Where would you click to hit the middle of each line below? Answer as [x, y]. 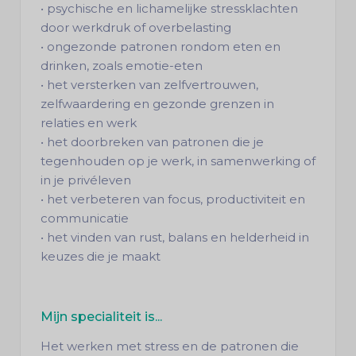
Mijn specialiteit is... [101, 317]
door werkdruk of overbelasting [136, 27]
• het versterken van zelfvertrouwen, [149, 85]
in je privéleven [86, 180]
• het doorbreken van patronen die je [152, 142]
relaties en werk [89, 123]
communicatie [85, 218]
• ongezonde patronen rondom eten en [161, 46]
